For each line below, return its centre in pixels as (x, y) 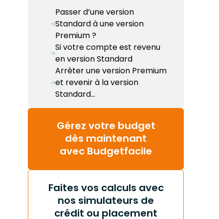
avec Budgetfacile (106, 151)
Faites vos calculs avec (106, 187)
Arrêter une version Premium (111, 70)
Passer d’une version (95, 12)
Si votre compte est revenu (108, 47)
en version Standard (94, 59)
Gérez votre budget (106, 125)
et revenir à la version (97, 82)
